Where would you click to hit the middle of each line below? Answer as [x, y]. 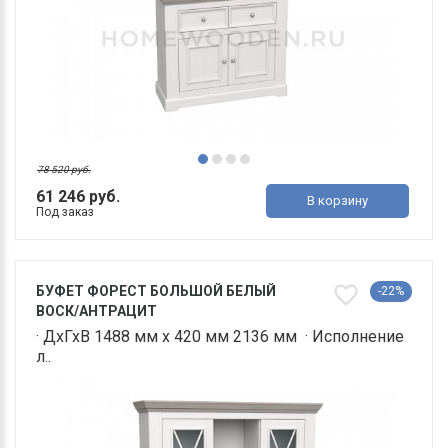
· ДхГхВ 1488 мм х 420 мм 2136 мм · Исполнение [220, 337]
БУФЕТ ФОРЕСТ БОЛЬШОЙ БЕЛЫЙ [156, 291]
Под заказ [65, 212]
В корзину [338, 201]
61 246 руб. [78, 197]
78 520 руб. [64, 170]
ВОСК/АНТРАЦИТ [96, 311]
